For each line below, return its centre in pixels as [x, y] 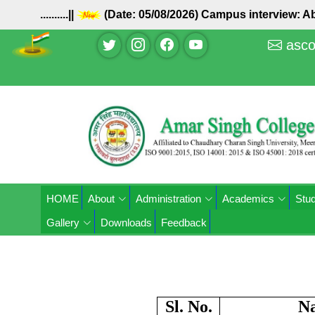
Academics [248, 199]
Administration [168, 199]
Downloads [126, 223]
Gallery [63, 223]
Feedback [184, 223]
